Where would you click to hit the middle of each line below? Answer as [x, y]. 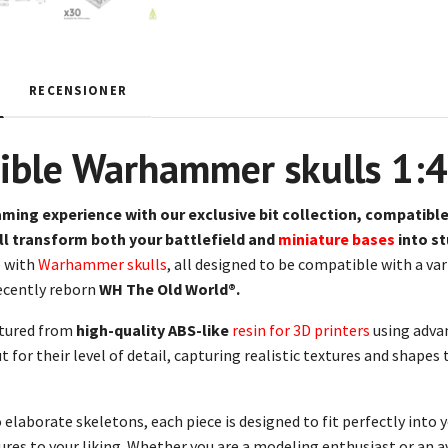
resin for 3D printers [301, 330]
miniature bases [336, 239]
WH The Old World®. [169, 289]
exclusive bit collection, [276, 214]
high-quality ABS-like [152, 330]
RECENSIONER [78, 90]
